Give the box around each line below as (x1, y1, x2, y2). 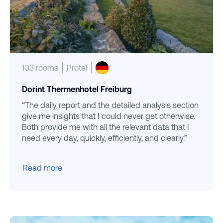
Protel (67, 63, 87, 73)
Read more (23, 163, 62, 172)
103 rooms (22, 63, 58, 73)
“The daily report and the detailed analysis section (22, 100, 199, 110)
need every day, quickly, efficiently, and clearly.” (22, 133, 187, 142)
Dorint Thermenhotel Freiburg (22, 85, 132, 94)
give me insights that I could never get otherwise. (22, 111, 195, 120)
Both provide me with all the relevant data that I (22, 122, 189, 131)
